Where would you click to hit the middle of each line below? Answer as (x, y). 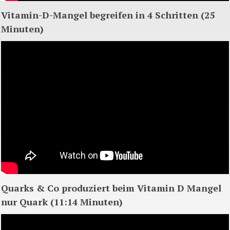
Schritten (177, 15)
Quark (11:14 (49, 202)
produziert (86, 188)
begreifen (111, 15)
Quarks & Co (31, 188)
